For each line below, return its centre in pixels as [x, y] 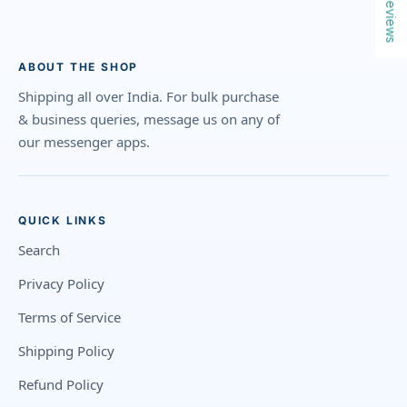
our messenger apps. [84, 142]
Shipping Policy [66, 351]
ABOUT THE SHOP [79, 67]
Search [39, 250]
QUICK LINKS [63, 221]
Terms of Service [69, 318]
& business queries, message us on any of [149, 119]
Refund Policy [61, 385]
